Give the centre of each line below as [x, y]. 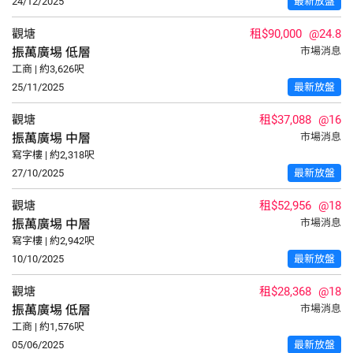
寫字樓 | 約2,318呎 [53, 155]
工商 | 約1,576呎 [48, 327]
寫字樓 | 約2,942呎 [53, 241]
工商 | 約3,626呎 [48, 69]
